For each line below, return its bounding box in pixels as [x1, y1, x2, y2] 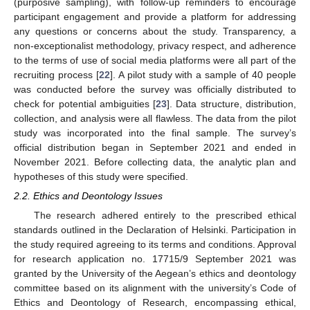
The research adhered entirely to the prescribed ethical [33, 210, 296, 221]
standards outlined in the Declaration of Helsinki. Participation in [14, 224, 296, 236]
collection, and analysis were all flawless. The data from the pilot [14, 113, 296, 124]
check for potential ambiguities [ [14, 98, 156, 109]
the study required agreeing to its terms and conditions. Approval [14, 239, 296, 250]
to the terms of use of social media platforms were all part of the [14, 55, 296, 66]
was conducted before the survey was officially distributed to [14, 84, 296, 95]
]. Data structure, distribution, [167, 98, 297, 109]
